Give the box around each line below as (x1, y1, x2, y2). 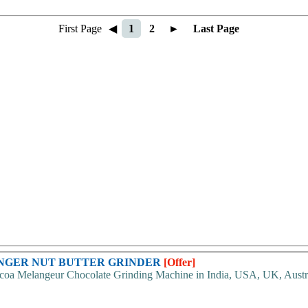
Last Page (193, 22, 239, 34)
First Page (58, 22, 102, 34)
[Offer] (164, 256, 195, 268)
